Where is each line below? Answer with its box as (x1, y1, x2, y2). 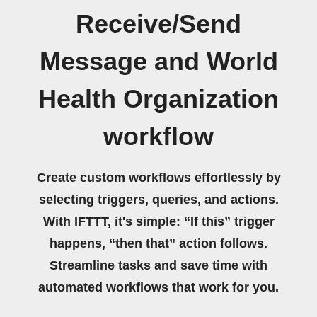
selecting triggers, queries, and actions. (38, 192, 279, 207)
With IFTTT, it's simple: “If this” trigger (42, 214, 275, 229)
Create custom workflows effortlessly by (36, 171, 281, 185)
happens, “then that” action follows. (50, 236, 267, 250)
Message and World (39, 47, 278, 76)
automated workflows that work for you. (38, 280, 279, 294)
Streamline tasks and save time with (50, 258, 267, 272)
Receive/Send (76, 10, 241, 38)
